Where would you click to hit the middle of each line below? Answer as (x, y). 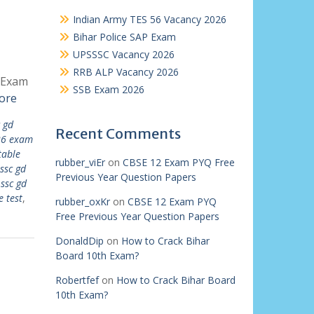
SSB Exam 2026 (108, 89)
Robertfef (77, 280)
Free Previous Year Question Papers (137, 216)
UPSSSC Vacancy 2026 (123, 54)
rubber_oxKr (82, 202)
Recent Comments (118, 134)
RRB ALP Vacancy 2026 (125, 72)
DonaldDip (79, 241)
